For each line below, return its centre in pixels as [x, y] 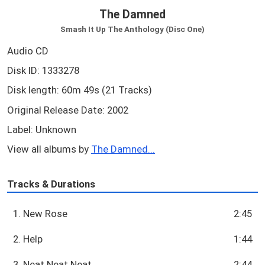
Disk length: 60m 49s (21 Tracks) [80, 90]
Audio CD [28, 51]
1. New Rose [41, 214]
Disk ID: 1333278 [43, 70]
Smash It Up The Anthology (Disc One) [132, 29]
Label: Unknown [42, 130]
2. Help [28, 239]
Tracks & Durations [51, 184]
